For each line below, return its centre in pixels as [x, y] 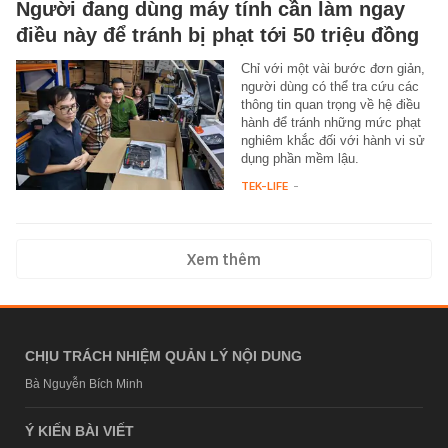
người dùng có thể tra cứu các [329, 86]
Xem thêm [224, 259]
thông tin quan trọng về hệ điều [330, 104]
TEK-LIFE [264, 185]
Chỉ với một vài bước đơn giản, [332, 68]
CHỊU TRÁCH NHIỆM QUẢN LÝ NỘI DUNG [163, 355]
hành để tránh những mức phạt [330, 122]
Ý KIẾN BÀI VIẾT [79, 430]
